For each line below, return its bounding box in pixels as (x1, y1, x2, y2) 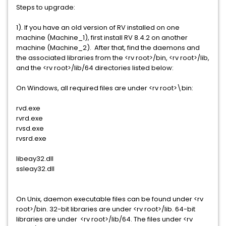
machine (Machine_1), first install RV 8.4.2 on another (16, 33, 188, 42)
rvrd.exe (16, 114, 43, 123)
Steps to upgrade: (16, 3, 75, 12)
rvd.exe (16, 103, 40, 113)
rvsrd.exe (16, 134, 46, 143)
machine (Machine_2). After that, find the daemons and (16, 43, 200, 52)
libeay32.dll (16, 154, 53, 163)
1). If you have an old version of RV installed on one (16, 23, 180, 32)
